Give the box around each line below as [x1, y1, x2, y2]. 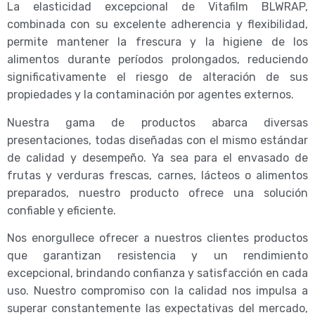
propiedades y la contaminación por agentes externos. [7, 88, 294, 102]
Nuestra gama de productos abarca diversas [7, 115, 308, 129]
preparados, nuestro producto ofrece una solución [7, 186, 308, 200]
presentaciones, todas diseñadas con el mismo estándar [7, 133, 308, 147]
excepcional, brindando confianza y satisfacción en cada [7, 266, 308, 281]
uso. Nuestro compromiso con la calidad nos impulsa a [7, 284, 308, 298]
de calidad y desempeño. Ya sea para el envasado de [7, 150, 308, 165]
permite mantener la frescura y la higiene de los [7, 35, 308, 49]
